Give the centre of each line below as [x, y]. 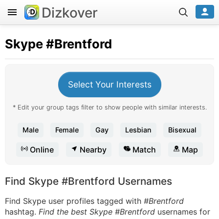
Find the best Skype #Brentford [97, 212]
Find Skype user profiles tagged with [74, 201]
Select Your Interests [109, 84]
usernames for [183, 212]
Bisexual [182, 130]
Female [67, 130]
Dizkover [70, 13]
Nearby [92, 150]
